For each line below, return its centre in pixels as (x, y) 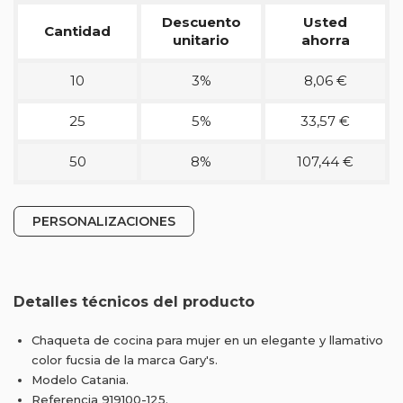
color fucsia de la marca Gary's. (125, 360)
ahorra (325, 40)
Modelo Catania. (80, 380)
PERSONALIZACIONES (104, 221)
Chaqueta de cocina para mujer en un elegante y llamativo (207, 340)
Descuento (201, 22)
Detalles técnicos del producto (134, 302)
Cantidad (77, 31)
